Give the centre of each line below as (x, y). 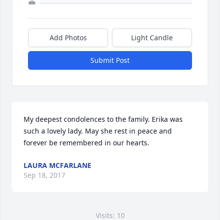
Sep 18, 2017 (44, 175)
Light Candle (152, 38)
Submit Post (110, 60)
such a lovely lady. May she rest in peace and (98, 131)
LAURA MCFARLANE (57, 165)
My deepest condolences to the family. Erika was (103, 119)
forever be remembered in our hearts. (86, 143)
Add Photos (68, 38)
